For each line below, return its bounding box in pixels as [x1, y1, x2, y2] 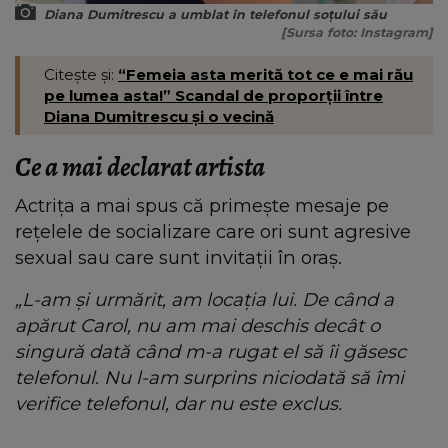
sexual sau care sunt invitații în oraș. [15, 245, 342, 269]
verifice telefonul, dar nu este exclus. [15, 391, 342, 415]
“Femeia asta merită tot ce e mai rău [118, 64, 413, 84]
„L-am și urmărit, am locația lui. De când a [15, 287, 394, 311]
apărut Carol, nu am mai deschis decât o [15, 313, 380, 337]
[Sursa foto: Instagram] [281, 24, 433, 40]
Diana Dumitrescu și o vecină [44, 106, 274, 126]
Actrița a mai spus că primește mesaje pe [15, 193, 389, 217]
